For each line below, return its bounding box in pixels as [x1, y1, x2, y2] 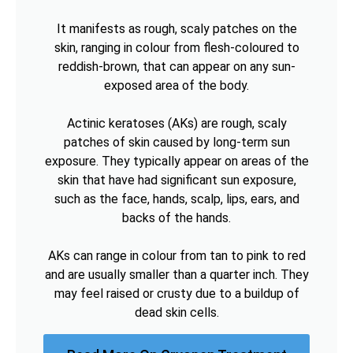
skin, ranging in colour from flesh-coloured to [54, 39, 299, 55]
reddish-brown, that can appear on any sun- [58, 58, 295, 74]
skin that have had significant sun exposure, [57, 172, 296, 188]
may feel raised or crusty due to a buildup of [54, 285, 299, 301]
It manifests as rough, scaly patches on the [56, 20, 297, 36]
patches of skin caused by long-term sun [63, 134, 290, 150]
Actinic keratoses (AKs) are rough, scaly [66, 115, 287, 131]
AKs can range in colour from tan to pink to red [47, 247, 306, 263]
